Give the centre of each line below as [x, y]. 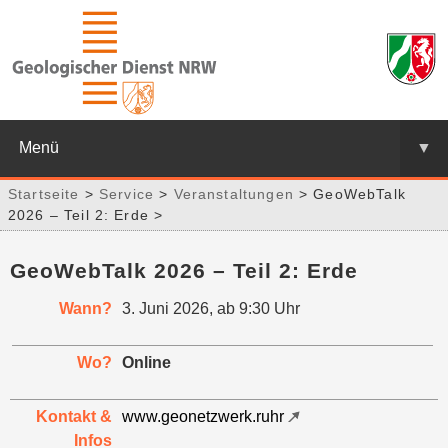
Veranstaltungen [233, 194]
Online [146, 362]
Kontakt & [74, 416]
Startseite [46, 194]
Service [127, 194]
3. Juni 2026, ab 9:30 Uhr [211, 308]
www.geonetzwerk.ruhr [203, 416]
